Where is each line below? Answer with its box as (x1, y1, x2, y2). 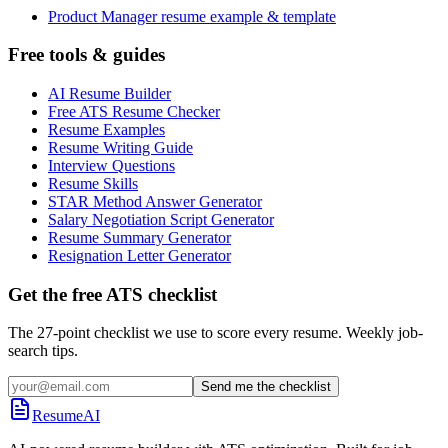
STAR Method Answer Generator (48, 192, 262, 210)
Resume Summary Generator (48, 228, 231, 246)
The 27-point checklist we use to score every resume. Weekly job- (8, 324, 423, 342)
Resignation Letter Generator (48, 246, 231, 264)
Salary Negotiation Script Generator (48, 210, 274, 228)
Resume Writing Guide (48, 138, 193, 156)
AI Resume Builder (48, 84, 171, 102)
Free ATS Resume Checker (48, 102, 220, 120)
